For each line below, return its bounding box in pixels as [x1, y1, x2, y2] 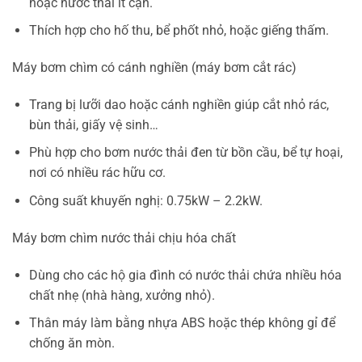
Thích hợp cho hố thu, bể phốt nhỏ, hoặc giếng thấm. [28, 23, 329, 39]
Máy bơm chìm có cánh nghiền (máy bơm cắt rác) [12, 60, 297, 76]
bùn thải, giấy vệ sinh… [28, 116, 158, 133]
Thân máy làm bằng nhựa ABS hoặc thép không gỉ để [28, 315, 335, 331]
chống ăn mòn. [28, 335, 115, 351]
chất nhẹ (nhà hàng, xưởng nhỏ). [28, 287, 215, 303]
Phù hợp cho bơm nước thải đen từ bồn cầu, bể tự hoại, [28, 145, 343, 161]
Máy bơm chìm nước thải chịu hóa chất [12, 229, 236, 246]
